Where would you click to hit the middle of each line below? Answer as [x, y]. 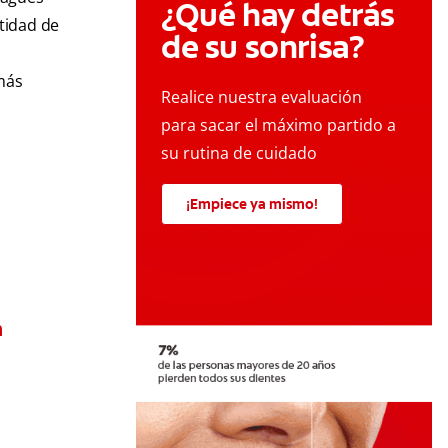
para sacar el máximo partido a [278, 125]
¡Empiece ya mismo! [252, 204]
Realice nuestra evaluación [261, 97]
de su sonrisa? [263, 47]
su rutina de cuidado [239, 153]
